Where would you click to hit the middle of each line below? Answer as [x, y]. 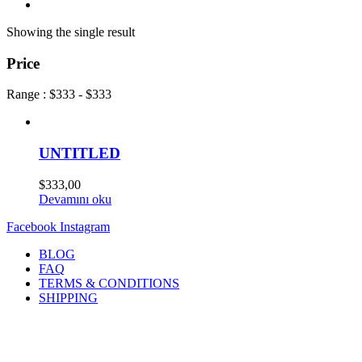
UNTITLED [80, 154]
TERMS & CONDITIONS [109, 283]
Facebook [32, 226]
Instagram [85, 226]
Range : [28, 95]
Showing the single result [71, 32]
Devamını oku [75, 199]
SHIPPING [68, 297]
